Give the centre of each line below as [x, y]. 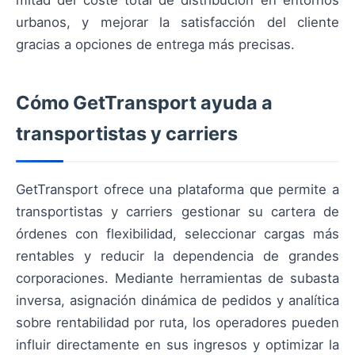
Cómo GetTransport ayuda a [144, 103]
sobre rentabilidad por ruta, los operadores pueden [177, 323]
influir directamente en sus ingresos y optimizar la [177, 345]
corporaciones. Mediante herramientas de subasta [177, 279]
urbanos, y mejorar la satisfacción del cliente [177, 23]
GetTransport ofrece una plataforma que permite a [177, 190]
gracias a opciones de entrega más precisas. [155, 45]
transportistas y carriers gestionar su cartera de [177, 212]
